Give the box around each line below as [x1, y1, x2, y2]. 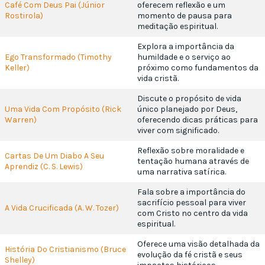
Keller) [5, 63, 30, 73]
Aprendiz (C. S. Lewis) [5, 161, 83, 172]
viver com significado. [137, 125, 219, 136]
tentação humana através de [137, 156, 249, 167]
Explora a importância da [137, 41, 234, 52]
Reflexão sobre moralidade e [137, 146, 244, 156]
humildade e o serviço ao [137, 52, 231, 63]
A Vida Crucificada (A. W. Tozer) [5, 203, 119, 214]
